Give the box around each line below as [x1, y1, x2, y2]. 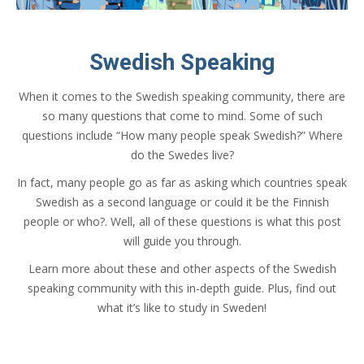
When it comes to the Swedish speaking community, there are [19, 88, 345, 104]
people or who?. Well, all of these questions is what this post [23, 213, 341, 229]
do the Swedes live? [130, 146, 234, 162]
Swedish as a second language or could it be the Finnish [35, 193, 329, 210]
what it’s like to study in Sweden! [97, 299, 266, 315]
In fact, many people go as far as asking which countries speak [17, 174, 347, 190]
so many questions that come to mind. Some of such [41, 107, 323, 123]
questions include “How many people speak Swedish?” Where [21, 127, 343, 143]
